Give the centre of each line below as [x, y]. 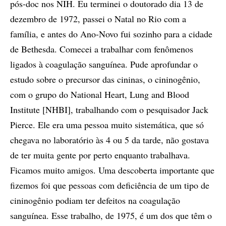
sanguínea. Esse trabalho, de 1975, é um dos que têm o [111, 215]
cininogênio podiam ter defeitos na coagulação [95, 200]
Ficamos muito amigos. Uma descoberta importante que [112, 170]
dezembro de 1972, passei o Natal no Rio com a [98, 18]
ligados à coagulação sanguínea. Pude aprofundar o [104, 64]
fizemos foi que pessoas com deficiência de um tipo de [110, 185]
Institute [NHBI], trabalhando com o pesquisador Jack [109, 109]
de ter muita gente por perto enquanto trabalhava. [100, 155]
